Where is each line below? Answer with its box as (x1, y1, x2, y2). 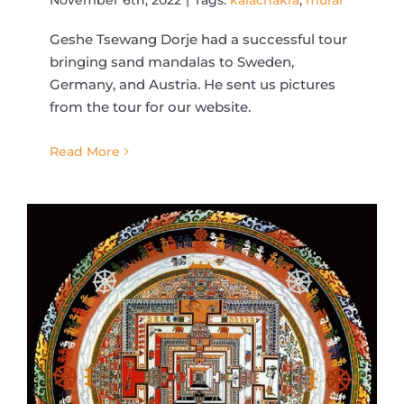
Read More (50, 142, 120, 160)
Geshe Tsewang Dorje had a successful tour (50, 30, 347, 48)
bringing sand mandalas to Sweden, (50, 52, 294, 70)
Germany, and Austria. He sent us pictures (50, 75, 335, 93)
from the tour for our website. (50, 97, 251, 115)
